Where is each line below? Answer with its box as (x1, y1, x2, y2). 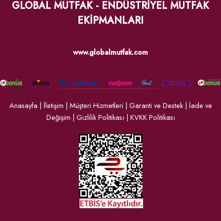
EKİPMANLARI (77, 13, 144, 28)
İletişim (43, 100, 64, 111)
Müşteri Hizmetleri (69, 100, 123, 111)
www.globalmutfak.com (73, 47, 148, 58)
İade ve (188, 100, 212, 111)
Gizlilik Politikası (76, 111, 124, 123)
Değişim (46, 111, 71, 123)
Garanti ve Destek (129, 100, 183, 111)
